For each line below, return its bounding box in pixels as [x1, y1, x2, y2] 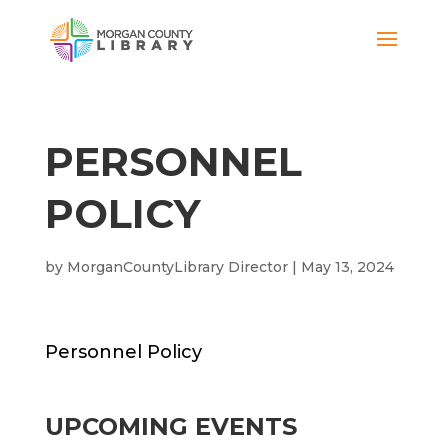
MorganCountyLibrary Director [66, 258, 288, 276]
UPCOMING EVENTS [44, 412, 297, 441]
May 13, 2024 [300, 258, 394, 276]
